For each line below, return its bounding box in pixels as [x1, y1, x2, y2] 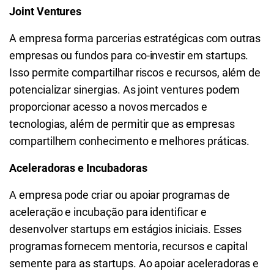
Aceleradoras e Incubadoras [9, 161, 147, 174]
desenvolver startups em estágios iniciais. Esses [9, 223, 242, 235]
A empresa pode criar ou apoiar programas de [9, 188, 230, 201]
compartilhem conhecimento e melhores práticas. [9, 135, 250, 147]
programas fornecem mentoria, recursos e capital [9, 240, 248, 253]
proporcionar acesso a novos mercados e [9, 100, 207, 113]
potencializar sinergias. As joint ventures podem [9, 83, 240, 96]
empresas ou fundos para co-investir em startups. [9, 49, 249, 62]
